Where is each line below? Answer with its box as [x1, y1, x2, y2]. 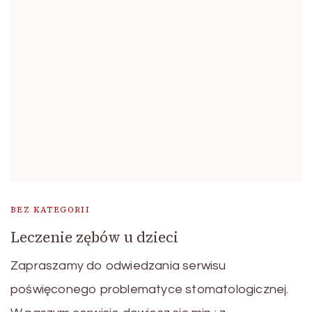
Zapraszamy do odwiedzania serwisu [10, 259, 226, 273]
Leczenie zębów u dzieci [10, 227, 178, 248]
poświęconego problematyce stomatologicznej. [10, 283, 289, 297]
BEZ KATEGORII [10, 204, 91, 216]
